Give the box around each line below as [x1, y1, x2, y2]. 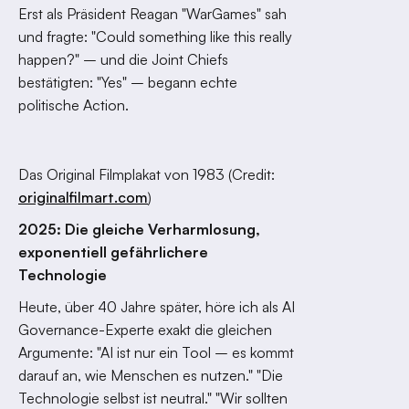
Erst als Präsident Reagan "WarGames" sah [18, 5, 287, 23]
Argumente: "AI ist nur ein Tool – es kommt [18, 343, 294, 362]
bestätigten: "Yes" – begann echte [18, 73, 237, 91]
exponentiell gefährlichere [18, 243, 208, 261]
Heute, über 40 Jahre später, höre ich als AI [18, 298, 295, 316]
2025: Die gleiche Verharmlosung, [18, 220, 260, 238]
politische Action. [18, 96, 129, 114]
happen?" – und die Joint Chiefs [18, 50, 228, 68]
